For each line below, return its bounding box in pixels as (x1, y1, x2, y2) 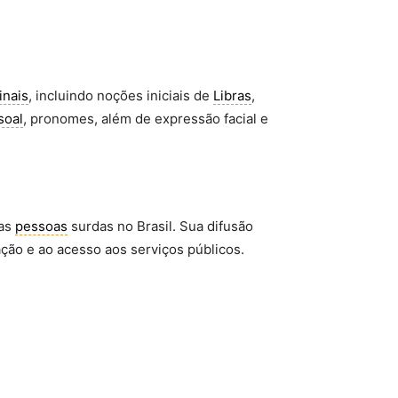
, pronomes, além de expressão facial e (23, 110, 268, 128)
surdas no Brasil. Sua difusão (68, 218, 253, 235)
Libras (213, 87, 251, 105)
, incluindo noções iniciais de (28, 87, 213, 105)
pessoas (15, 218, 68, 235)
